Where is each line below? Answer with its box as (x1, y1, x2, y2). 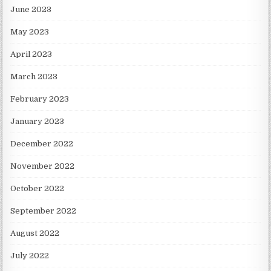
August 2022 (10, 229, 60, 238)
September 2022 (10, 206, 77, 216)
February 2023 (10, 94, 70, 104)
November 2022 (10, 162, 75, 171)
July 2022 (10, 251, 50, 261)
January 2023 (10, 117, 65, 126)
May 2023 (10, 27, 50, 37)
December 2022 (10, 139, 74, 149)
